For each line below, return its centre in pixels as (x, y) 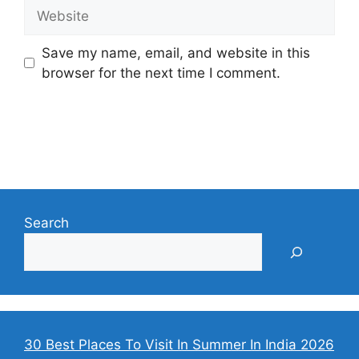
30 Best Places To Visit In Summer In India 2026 (179, 345)
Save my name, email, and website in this (175, 52)
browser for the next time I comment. (161, 73)
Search (46, 223)
